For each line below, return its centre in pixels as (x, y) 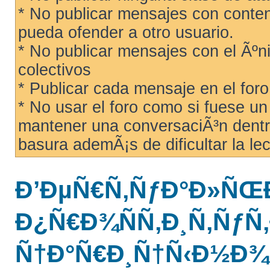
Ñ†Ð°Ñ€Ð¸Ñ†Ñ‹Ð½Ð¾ (142, 254)
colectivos (55, 70)
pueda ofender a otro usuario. (126, 33)
